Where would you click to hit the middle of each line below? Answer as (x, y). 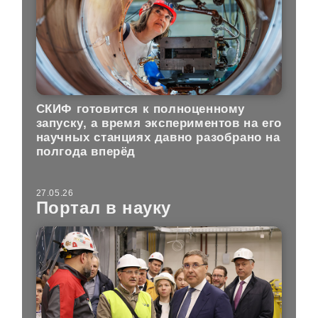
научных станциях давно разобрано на (158, 137)
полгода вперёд (86, 151)
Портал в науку (104, 208)
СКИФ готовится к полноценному (141, 109)
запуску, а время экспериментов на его (159, 123)
